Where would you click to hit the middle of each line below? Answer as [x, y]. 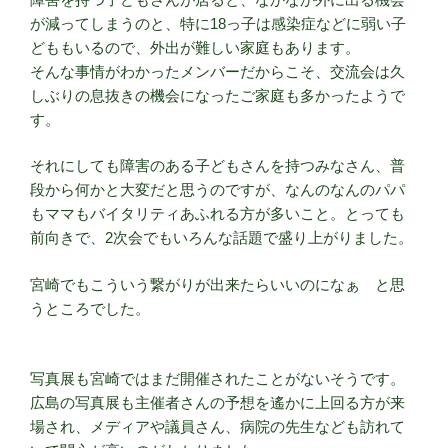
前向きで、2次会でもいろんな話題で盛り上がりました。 [221, 238]
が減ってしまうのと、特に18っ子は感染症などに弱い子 [218, 23]
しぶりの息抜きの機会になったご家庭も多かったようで [217, 95]
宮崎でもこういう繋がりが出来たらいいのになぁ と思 [217, 284]
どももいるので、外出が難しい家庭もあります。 [195, 47]
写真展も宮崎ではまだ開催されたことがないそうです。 [217, 379]
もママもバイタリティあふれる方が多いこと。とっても [217, 214]
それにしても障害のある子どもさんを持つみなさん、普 [217, 166]
